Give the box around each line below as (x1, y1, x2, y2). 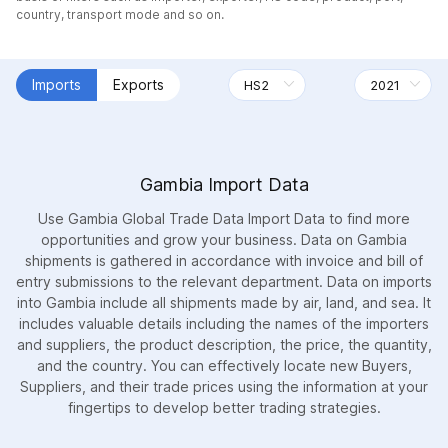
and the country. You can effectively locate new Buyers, (36, 356, 412, 374)
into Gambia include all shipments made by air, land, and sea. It (17, 293, 431, 311)
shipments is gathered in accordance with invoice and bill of (25, 251, 423, 269)
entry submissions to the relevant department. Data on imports (16, 272, 432, 290)
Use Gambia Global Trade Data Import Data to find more (38, 209, 410, 227)
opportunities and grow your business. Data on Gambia (41, 230, 407, 248)
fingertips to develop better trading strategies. (67, 398, 381, 416)
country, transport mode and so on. (16, 6, 224, 22)
